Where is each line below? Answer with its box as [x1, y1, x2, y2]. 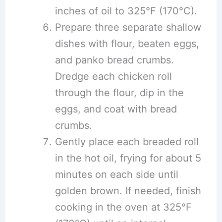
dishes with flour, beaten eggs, [55, 38, 199, 50]
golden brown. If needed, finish [55, 185, 201, 197]
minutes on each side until [55, 168, 178, 180]
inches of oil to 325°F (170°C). [55, 5, 197, 17]
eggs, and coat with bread [55, 103, 177, 115]
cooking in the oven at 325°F [55, 201, 192, 213]
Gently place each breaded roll [55, 136, 199, 148]
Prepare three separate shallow [55, 21, 201, 33]
